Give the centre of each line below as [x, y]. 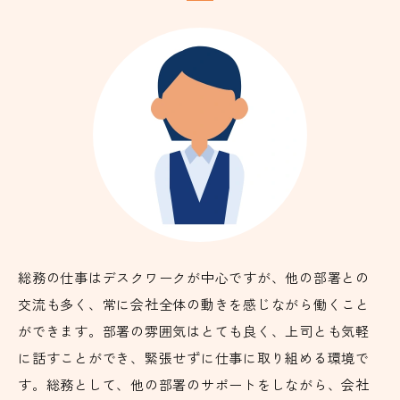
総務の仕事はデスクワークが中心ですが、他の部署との [194, 277]
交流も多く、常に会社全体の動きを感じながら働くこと [194, 304]
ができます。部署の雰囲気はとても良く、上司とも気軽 [194, 331]
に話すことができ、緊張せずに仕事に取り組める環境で [194, 358]
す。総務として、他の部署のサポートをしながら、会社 [194, 384]
